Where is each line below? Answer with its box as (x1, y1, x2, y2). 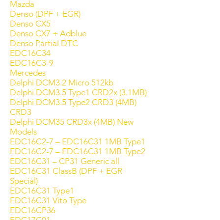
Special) (10, 176, 38, 186)
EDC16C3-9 (10, 58, 54, 68)
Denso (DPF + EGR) (10, 9, 81, 19)
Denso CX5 (10, 19, 51, 28)
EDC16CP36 (10, 205, 55, 215)
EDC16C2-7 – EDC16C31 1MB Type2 (10, 146, 145, 156)
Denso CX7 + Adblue (10, 28, 86, 38)
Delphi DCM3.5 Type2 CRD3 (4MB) (10, 97, 137, 107)
